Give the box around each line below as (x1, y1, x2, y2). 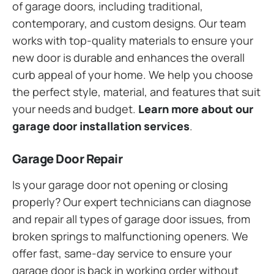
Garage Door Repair (12, 150, 123, 167)
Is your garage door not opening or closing (12, 177, 228, 192)
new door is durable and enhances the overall (12, 50, 245, 65)
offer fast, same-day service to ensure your (12, 245, 232, 261)
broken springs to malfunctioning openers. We (12, 228, 248, 243)
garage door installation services (12, 118, 190, 133)
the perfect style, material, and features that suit (12, 84, 261, 99)
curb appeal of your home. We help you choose (12, 67, 253, 82)
